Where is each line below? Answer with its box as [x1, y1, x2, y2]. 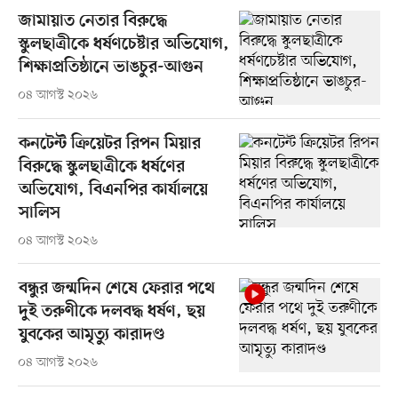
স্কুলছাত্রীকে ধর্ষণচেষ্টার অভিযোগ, [18, 34, 229, 55]
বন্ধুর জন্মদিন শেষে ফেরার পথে [18, 279, 215, 300]
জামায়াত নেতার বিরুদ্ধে [18, 11, 167, 32]
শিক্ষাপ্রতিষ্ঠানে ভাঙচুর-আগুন [18, 57, 203, 78]
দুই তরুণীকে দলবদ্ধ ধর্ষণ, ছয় [18, 302, 205, 323]
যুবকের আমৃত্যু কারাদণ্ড [18, 325, 164, 346]
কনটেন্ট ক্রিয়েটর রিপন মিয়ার [18, 134, 201, 155]
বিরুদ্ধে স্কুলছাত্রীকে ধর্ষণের [18, 157, 185, 179]
